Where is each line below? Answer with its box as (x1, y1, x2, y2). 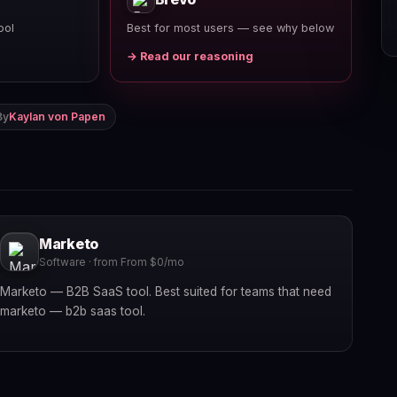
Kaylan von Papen (9, 109, 105, 123)
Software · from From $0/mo (38, 256, 184, 269)
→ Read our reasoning (126, 49, 253, 63)
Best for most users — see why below (126, 20, 334, 35)
